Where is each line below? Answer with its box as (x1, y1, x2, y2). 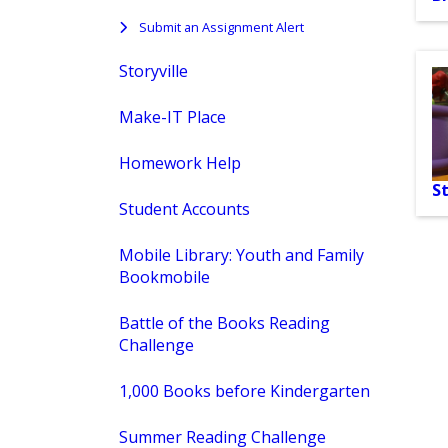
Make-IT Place (119, 106, 226, 129)
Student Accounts (119, 198, 250, 221)
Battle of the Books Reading (119, 312, 330, 335)
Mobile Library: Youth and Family (119, 244, 364, 267)
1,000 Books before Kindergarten (119, 380, 370, 403)
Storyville (119, 60, 188, 83)
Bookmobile (119, 266, 210, 289)
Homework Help (119, 152, 241, 175)
